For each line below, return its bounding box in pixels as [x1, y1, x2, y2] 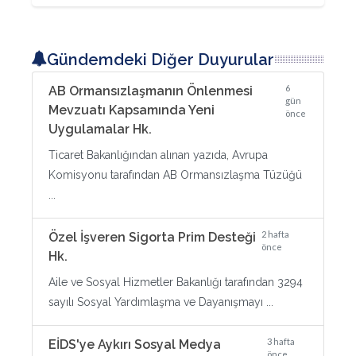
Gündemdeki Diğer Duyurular [47, 50, 274, 69]
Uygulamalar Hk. [48, 122, 152, 137]
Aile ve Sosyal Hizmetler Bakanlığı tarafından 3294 [48, 276, 303, 288]
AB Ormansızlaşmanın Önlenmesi [48, 83, 253, 99]
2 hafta [261, 229, 289, 239]
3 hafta [267, 336, 296, 346]
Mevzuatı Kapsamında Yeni [48, 103, 215, 118]
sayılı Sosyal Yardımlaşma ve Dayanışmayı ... [48, 296, 273, 308]
